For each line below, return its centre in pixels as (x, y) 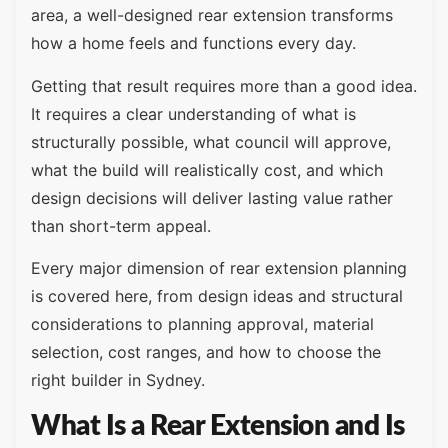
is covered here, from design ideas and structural (217, 296)
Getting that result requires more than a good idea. (224, 85)
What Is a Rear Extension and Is (218, 426)
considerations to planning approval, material (202, 324)
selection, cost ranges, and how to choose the (206, 352)
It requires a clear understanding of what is (193, 113)
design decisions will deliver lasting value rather (212, 197)
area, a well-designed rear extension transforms (212, 15)
